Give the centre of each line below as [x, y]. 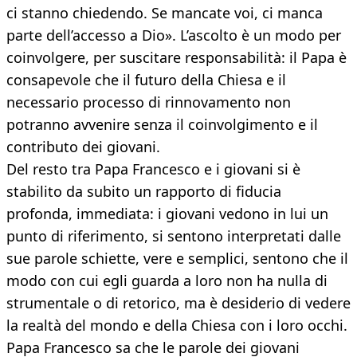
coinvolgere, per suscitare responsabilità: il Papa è [177, 58]
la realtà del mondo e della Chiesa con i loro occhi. [177, 326]
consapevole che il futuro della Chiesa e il [146, 80]
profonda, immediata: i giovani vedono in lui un [167, 214]
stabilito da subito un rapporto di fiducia [144, 192]
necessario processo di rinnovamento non [149, 102]
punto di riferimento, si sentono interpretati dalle [174, 236]
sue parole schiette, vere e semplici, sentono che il [177, 259]
